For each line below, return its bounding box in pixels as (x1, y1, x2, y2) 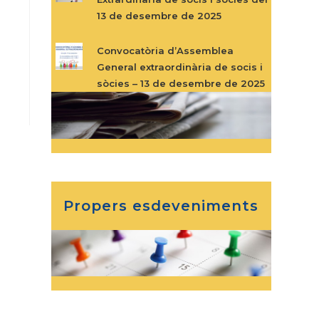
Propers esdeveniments (63, 197, 259, 214)
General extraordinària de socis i (96, 61, 263, 73)
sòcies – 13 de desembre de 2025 (96, 78, 265, 89)
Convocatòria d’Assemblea (96, 45, 234, 56)
